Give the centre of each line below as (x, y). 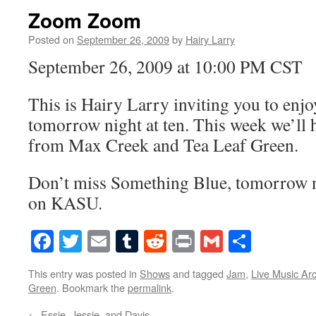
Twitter (114, 241)
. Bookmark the (92, 288)
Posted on (51, 39)
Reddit (196, 241)
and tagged (198, 274)
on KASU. (65, 202)
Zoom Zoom (85, 20)
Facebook (97, 241)
